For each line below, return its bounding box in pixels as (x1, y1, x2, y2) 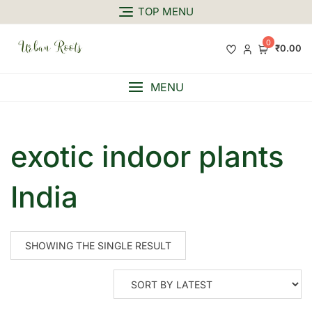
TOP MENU (137, 5, 194, 19)
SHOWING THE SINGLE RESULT (25, 240, 171, 252)
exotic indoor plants (10, 139, 284, 175)
